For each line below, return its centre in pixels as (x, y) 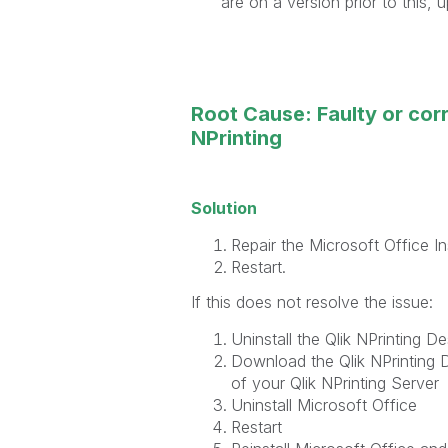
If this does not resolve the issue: (311, 302)
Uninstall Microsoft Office (323, 405)
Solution (223, 207)
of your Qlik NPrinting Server (334, 383)
